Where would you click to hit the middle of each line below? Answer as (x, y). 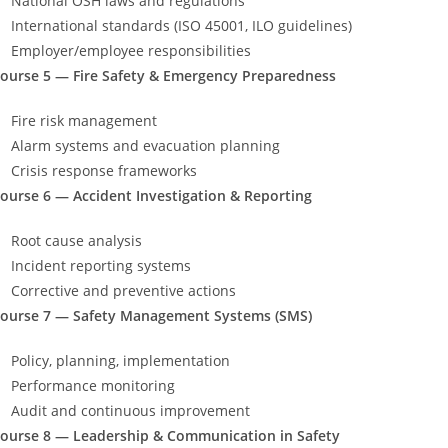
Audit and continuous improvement (130, 410)
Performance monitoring (93, 385)
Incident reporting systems (101, 265)
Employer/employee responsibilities (131, 50)
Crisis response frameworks (104, 170)
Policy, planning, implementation (120, 360)
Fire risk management (84, 120)
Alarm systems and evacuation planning (145, 145)
